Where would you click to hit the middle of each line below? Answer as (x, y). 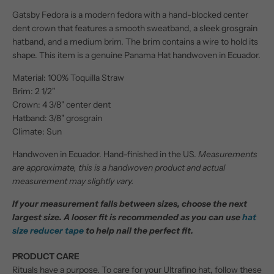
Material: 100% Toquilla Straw (68, 78)
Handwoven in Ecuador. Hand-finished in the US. (104, 154)
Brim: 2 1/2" (34, 91)
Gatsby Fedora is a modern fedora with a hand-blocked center (130, 15)
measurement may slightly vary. (73, 181)
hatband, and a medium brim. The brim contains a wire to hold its (135, 42)
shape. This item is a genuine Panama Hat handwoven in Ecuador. (136, 55)
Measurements (227, 154)
